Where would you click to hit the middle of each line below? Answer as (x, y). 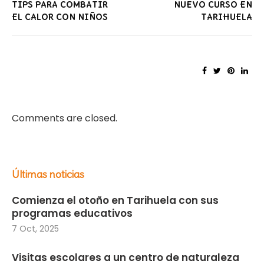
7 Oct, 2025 (35, 228)
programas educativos (72, 213)
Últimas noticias (48, 174)
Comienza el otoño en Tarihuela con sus (115, 200)
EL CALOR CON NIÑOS (60, 17)
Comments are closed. (65, 118)
